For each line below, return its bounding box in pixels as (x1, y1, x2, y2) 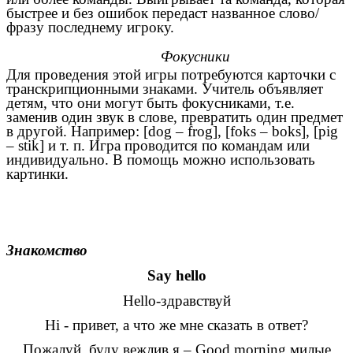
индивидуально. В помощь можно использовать (6, 150, 315, 168)
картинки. (6, 165, 69, 182)
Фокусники (161, 47, 230, 65)
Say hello (147, 267, 206, 284)
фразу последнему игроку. (6, 19, 174, 36)
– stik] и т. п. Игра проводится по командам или (6, 136, 310, 154)
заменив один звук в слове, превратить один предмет (6, 108, 343, 125)
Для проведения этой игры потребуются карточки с (6, 65, 336, 83)
